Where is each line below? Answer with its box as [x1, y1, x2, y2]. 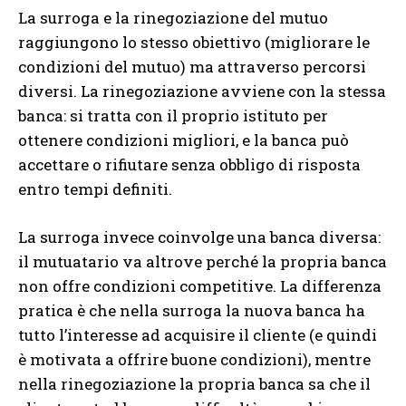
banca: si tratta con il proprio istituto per [18, 105, 328, 127]
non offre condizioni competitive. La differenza [18, 275, 382, 297]
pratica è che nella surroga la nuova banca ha [18, 300, 365, 322]
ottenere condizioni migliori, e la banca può [18, 130, 349, 151]
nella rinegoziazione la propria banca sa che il [18, 373, 371, 395]
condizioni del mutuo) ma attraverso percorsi [18, 56, 366, 78]
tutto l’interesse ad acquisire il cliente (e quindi [18, 324, 377, 346]
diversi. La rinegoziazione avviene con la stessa [18, 81, 386, 102]
